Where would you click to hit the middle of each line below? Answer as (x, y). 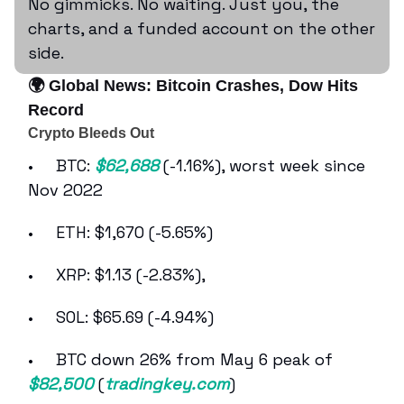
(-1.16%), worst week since (262, 165)
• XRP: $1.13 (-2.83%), (119, 274)
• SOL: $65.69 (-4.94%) (121, 317)
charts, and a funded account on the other (202, 28)
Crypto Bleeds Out (91, 133)
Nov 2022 (65, 189)
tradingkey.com (167, 383)
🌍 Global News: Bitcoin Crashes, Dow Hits (193, 85)
